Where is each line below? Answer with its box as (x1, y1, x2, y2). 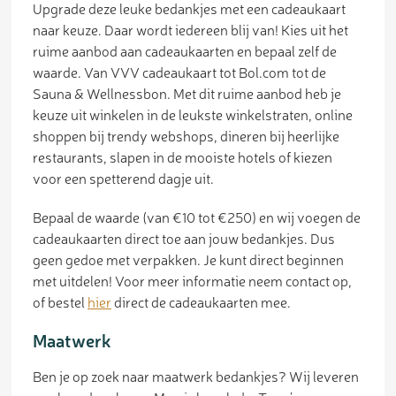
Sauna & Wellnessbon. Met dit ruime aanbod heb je (33, 83, 341, 103)
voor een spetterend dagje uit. (33, 168, 214, 188)
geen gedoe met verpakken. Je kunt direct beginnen (33, 249, 344, 270)
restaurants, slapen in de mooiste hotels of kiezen (33, 147, 332, 167)
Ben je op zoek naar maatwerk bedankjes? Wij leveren (33, 366, 359, 386)
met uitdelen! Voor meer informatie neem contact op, (33, 270, 352, 291)
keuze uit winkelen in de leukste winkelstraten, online (33, 104, 353, 125)
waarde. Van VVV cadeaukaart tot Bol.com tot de (33, 62, 326, 82)
